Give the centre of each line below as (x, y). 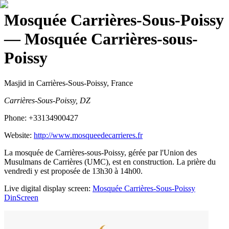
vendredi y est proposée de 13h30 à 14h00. (73, 171)
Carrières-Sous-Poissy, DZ (47, 100)
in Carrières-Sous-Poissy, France (79, 83)
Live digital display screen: (47, 188)
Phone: (16, 118)
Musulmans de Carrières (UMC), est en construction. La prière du (110, 162)
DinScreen (21, 197)
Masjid (15, 83)
